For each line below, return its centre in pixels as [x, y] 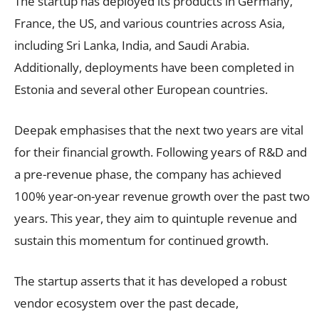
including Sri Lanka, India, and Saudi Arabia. [132, 45]
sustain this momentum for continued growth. [141, 240]
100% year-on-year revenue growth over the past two [162, 196]
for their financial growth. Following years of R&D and [161, 152]
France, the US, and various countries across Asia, [150, 23]
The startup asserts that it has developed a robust [151, 281]
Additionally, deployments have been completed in [154, 67]
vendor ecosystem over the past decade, [126, 303]
